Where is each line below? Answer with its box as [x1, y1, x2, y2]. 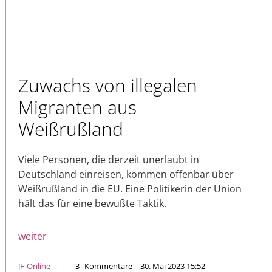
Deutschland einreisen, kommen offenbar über [18, 168, 234, 182]
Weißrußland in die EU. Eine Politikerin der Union [18, 182, 242, 196]
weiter [18, 229, 47, 243]
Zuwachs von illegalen [18, 73, 197, 98]
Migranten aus [18, 95, 137, 120]
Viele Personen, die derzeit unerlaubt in [18, 153, 199, 167]
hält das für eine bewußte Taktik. [18, 197, 166, 211]
